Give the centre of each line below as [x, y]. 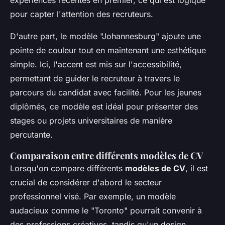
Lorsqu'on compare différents [68, 168]
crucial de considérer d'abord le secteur [86, 182]
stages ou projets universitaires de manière [91, 120]
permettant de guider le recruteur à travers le [95, 78]
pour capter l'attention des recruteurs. [82, 14]
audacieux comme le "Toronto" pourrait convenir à [106, 210]
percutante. [31, 134]
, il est [197, 168]
